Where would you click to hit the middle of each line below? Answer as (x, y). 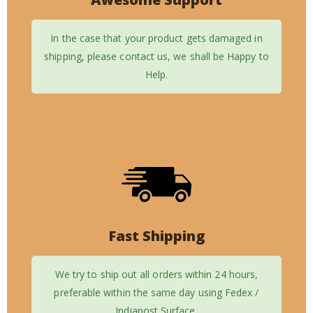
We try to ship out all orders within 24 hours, (156, 275)
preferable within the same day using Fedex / (156, 293)
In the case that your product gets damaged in (156, 38)
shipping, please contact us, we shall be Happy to (156, 57)
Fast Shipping (156, 236)
